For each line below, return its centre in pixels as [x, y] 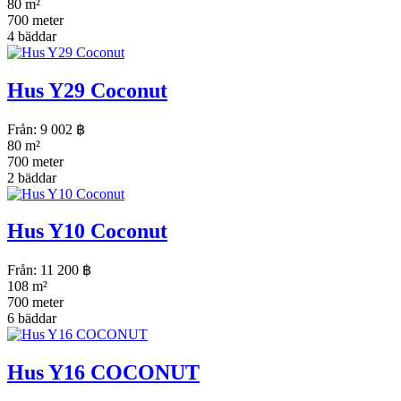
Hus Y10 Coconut [87, 231]
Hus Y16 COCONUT [103, 373]
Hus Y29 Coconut [87, 90]
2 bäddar [32, 177]
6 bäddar [32, 319]
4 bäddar [32, 36]
